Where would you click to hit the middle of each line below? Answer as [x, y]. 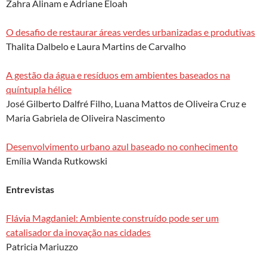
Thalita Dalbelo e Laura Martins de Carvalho [96, 46]
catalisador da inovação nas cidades [78, 232]
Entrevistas [30, 189]
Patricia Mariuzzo [42, 246]
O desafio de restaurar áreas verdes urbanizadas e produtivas [131, 32]
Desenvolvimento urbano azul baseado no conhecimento [122, 146]
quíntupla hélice [39, 89]
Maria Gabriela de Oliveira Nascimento [86, 117]
